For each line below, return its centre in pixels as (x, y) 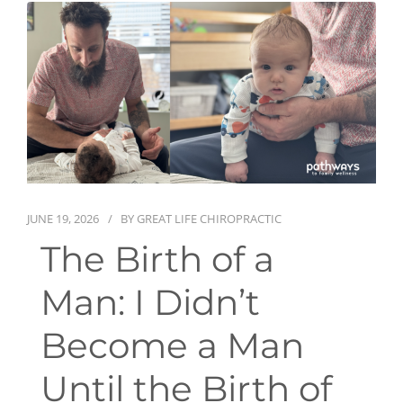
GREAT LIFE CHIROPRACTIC (209, 219)
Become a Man (172, 346)
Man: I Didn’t (150, 303)
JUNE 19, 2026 (63, 219)
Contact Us (62, 104)
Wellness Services (88, 60)
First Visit (55, 16)
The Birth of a (157, 260)
